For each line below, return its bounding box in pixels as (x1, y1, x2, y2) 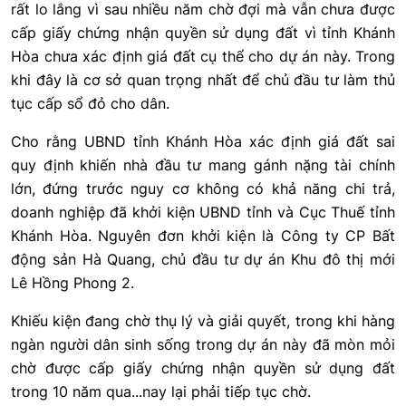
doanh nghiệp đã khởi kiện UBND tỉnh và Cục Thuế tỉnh (11, 203, 395, 222)
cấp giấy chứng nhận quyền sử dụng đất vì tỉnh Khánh (11, 24, 395, 43)
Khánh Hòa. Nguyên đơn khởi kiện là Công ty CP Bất (11, 227, 395, 246)
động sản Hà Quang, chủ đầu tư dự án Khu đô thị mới (11, 250, 395, 269)
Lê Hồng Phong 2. (11, 274, 134, 293)
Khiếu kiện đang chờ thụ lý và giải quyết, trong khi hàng (11, 312, 395, 331)
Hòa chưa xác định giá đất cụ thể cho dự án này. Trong (11, 47, 395, 66)
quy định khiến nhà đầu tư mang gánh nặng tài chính (11, 156, 395, 175)
